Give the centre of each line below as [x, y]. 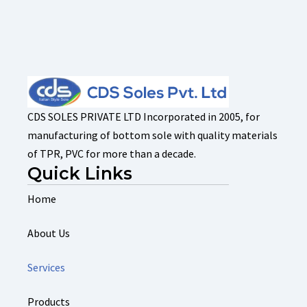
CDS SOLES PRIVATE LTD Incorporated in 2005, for [144, 116]
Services [46, 267]
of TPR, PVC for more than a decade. [112, 153]
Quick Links [80, 173]
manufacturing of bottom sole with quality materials [152, 135]
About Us [49, 233]
